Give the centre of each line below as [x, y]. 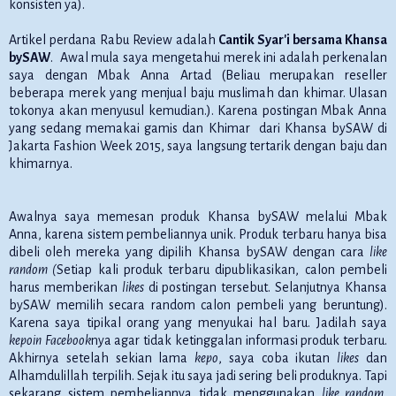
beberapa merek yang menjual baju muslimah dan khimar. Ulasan [198, 92]
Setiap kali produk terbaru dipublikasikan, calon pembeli [222, 269]
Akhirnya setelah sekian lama [102, 358]
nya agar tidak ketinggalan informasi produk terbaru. [239, 340]
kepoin [25, 340]
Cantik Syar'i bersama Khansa [303, 39]
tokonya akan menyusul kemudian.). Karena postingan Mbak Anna [198, 110]
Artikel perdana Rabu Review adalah [114, 39]
